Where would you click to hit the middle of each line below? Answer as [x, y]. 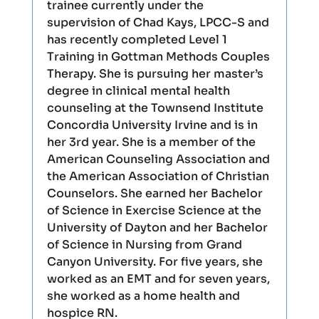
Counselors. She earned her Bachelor [155, 193]
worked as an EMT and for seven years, [158, 279]
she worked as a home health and [143, 296]
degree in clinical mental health [138, 91]
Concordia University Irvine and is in [152, 125]
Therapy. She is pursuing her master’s [155, 74]
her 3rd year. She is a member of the [151, 142]
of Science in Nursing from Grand [144, 245]
